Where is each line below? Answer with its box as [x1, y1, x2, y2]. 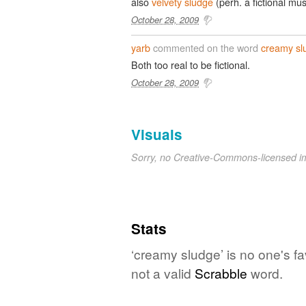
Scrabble [195, 263, 247, 282]
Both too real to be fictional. [131, 57, 250, 72]
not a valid [131, 263, 195, 282]
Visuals [131, 124, 182, 144]
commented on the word [150, 40, 261, 55]
